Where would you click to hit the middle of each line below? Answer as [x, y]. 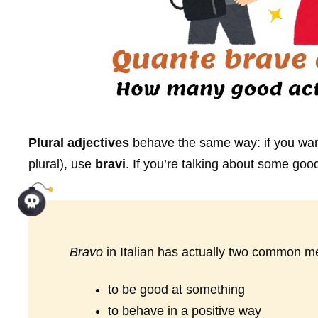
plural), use [62, 164]
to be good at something [176, 290]
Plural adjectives [79, 142]
